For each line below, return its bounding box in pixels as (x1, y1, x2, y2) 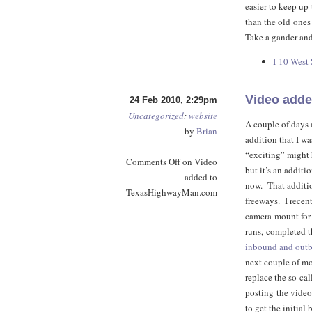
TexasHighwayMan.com (126, 186, 217, 198)
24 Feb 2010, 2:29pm (130, 95, 217, 105)
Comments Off (126, 155, 180, 168)
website (189, 109, 217, 122)
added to (185, 171, 217, 183)
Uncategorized (128, 109, 184, 122)
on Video (180, 155, 217, 168)
